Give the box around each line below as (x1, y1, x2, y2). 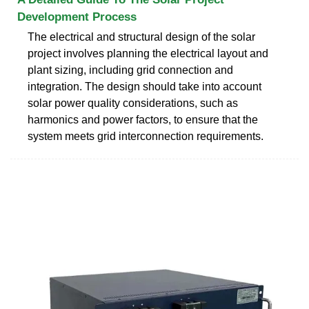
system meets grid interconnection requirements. (28, 130, 263, 142)
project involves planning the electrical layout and (28, 47, 268, 59)
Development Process (17, 10, 137, 23)
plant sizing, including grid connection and (28, 63, 233, 76)
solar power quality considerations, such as (28, 97, 238, 109)
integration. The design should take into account (28, 80, 261, 92)
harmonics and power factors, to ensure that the (28, 113, 258, 126)
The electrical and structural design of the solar (28, 30, 255, 43)
